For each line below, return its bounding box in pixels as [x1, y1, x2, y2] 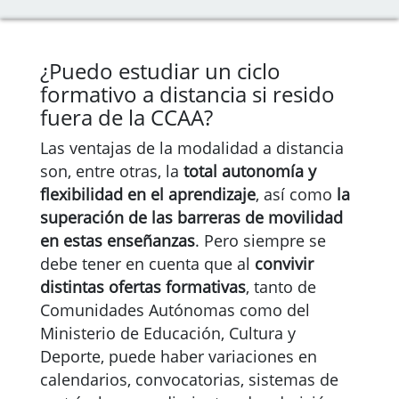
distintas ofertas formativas [40, 276, 246, 297]
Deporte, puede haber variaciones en [40, 346, 317, 367]
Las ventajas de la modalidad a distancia [40, 137, 344, 159]
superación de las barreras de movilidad [40, 207, 343, 228]
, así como [256, 183, 337, 205]
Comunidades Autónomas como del [40, 299, 310, 321]
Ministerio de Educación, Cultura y [40, 322, 296, 344]
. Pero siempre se [195, 230, 326, 251]
